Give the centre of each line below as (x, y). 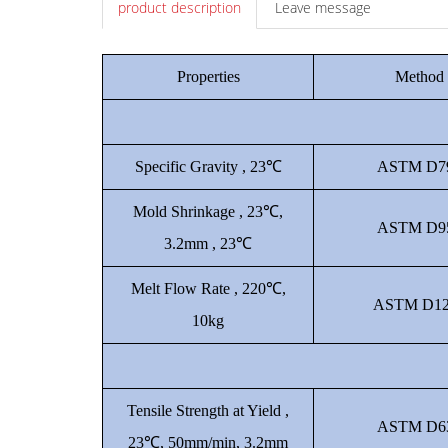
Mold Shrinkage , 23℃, (208, 211)
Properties (208, 76)
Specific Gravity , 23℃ (208, 166)
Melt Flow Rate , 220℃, (208, 288)
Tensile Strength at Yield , (208, 410)
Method (419, 76)
